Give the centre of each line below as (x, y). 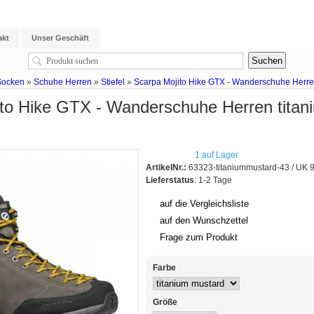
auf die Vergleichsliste (204, 203)
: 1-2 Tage (213, 180)
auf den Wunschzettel (204, 220)
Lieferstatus (170, 180)
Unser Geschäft (60, 38)
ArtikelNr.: (166, 168)
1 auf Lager (217, 155)
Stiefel (113, 81)
